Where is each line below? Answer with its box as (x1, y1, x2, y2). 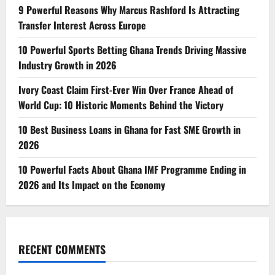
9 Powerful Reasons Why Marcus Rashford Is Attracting (18, 2, 239, 18)
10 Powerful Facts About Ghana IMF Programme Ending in (18, 162, 246, 177)
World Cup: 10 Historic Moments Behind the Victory (18, 98, 223, 113)
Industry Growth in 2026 (18, 58, 117, 73)
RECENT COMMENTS (18, 241, 106, 258)
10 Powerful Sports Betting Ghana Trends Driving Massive (18, 42, 247, 58)
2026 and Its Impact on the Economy (18, 177, 165, 193)
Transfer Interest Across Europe (18, 18, 146, 33)
